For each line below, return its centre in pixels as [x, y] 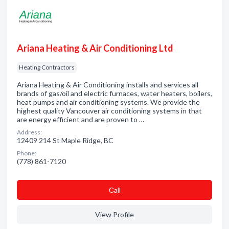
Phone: [27, 153]
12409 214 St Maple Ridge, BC [65, 140]
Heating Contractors [47, 67]
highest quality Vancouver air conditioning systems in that [109, 111]
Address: [29, 132]
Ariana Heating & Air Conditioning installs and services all [108, 85]
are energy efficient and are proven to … [81, 119]
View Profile [114, 214]
